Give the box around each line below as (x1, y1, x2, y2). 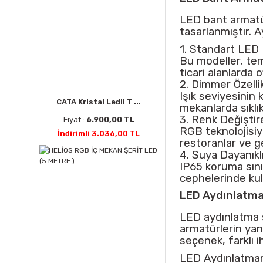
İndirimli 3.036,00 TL (58, 129, 140, 138)
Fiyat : (63, 115, 86, 124)
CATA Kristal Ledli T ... (56, 97, 141, 106)
